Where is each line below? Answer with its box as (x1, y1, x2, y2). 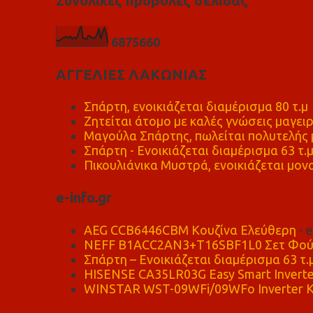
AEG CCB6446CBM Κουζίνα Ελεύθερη (83, 222, 296, 237)
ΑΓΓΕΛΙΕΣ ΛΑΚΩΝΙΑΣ (55, 66, 207, 82)
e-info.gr (55, 189, 112, 206)
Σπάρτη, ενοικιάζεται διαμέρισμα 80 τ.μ (83, 99, 308, 113)
